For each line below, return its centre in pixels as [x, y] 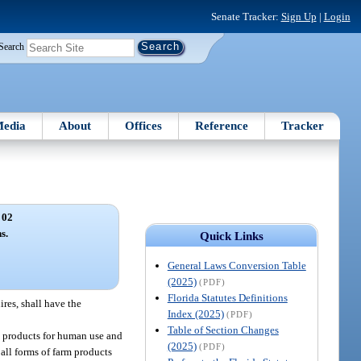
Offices [143, 125]
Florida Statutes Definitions [227, 297]
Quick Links [231, 236]
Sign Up [299, 16]
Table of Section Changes [223, 330]
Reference [222, 125]
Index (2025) [195, 313]
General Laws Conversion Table [237, 265]
